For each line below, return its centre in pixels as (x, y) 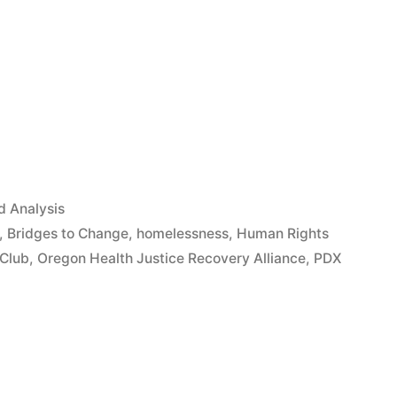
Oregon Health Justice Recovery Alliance (172, 259)
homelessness (183, 234)
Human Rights (283, 234)
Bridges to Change (68, 234)
